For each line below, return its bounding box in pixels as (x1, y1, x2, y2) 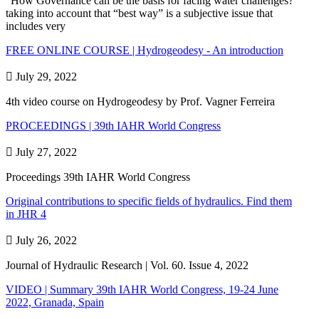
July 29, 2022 (13, 70, 77, 83)
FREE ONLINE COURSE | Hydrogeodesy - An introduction (6, 43, 283, 56)
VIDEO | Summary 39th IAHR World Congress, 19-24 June (6, 283, 278, 296)
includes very (6, 19, 66, 32)
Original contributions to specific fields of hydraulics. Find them (6, 194, 292, 207)
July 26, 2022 (13, 234, 77, 246)
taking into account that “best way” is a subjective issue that (6, 6, 273, 19)
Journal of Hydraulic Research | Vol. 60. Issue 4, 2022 (6, 258, 249, 271)
